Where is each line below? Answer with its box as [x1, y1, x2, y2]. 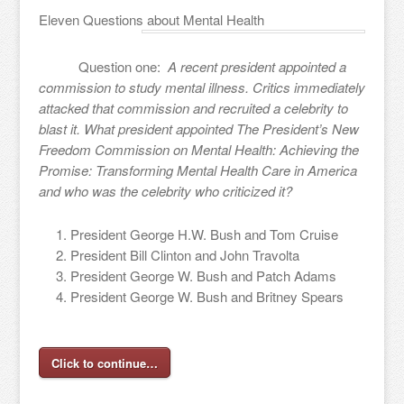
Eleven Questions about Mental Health [38, 10, 271, 29]
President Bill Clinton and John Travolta [69, 245, 299, 264]
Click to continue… [50, 354, 158, 372]
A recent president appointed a [167, 57, 346, 76]
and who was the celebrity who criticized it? [38, 181, 292, 200]
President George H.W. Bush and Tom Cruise [69, 225, 338, 243]
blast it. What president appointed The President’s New [38, 119, 359, 138]
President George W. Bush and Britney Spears [69, 287, 347, 306]
